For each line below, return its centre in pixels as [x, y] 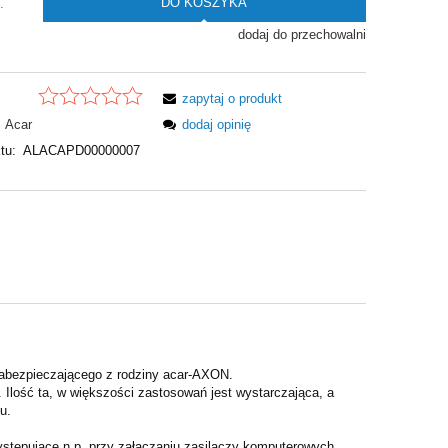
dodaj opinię [217, 124]
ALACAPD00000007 [81, 150]
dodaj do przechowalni [301, 35]
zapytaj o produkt [232, 98]
